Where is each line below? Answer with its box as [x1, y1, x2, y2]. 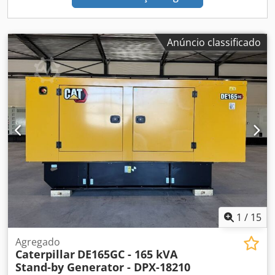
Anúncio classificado [167, 35, 261, 49]
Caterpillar [15, 247, 75, 262]
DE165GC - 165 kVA [77, 247, 177, 262]
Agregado [15, 235, 60, 249]
